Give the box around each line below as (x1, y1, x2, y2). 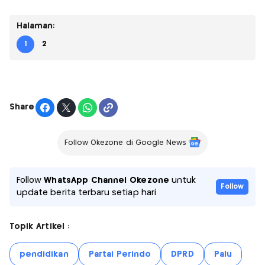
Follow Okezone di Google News (64, 139, 187, 146)
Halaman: (17, 21, 55, 30)
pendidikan (20, 250, 69, 258)
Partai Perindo (88, 250, 151, 258)
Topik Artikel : (9, 222, 69, 231)
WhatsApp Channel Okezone (44, 176, 169, 185)
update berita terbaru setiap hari (17, 188, 156, 197)
